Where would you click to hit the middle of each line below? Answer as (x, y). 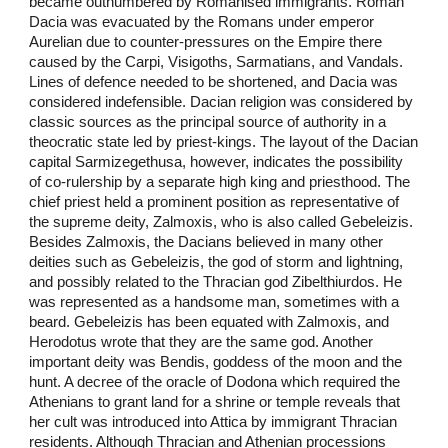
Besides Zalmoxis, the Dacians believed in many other (206, 241)
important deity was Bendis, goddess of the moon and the (216, 361)
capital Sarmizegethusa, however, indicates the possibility (216, 161)
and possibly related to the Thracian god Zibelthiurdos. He (216, 281)
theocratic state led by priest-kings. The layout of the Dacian (224, 141)
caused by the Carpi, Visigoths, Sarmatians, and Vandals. (216, 61)
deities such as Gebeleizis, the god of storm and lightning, (216, 261)
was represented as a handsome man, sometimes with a (214, 301)
